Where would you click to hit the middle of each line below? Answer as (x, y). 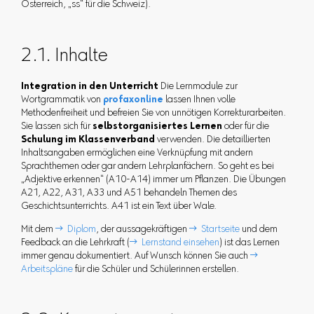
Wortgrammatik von (62, 101)
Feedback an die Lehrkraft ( (75, 244)
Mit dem (38, 230)
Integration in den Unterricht (89, 87)
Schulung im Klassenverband (88, 141)
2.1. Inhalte (64, 57)
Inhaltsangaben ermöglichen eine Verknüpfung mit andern (137, 154)
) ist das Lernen (249, 244)
